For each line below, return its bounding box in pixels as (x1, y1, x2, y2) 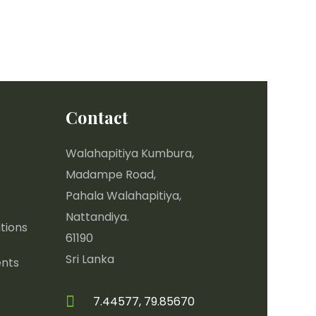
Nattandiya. (65, 209, 129, 225)
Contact (65, 106, 128, 128)
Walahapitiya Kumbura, (65, 145, 194, 162)
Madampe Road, (65, 166, 156, 183)
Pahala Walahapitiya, (65, 188, 181, 204)
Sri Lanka (65, 251, 114, 267)
